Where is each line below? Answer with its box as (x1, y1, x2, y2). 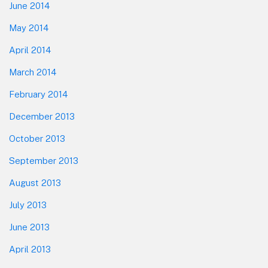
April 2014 (9, 45, 51, 56)
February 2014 (9, 89, 68, 100)
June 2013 (9, 222, 50, 233)
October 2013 (9, 133, 65, 144)
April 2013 (9, 244, 51, 255)
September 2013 (9, 156, 78, 166)
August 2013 (9, 178, 61, 188)
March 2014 (9, 67, 56, 78)
